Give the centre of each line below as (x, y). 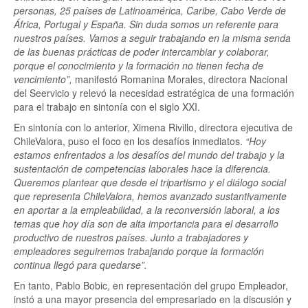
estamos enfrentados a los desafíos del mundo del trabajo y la (149, 155)
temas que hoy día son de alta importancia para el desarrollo (146, 223)
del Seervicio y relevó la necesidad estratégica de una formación (154, 93)
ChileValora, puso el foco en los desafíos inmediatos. (130, 141)
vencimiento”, (44, 79)
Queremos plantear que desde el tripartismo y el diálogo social (150, 182)
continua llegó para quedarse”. (80, 265)
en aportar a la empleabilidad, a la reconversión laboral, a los (147, 210)
